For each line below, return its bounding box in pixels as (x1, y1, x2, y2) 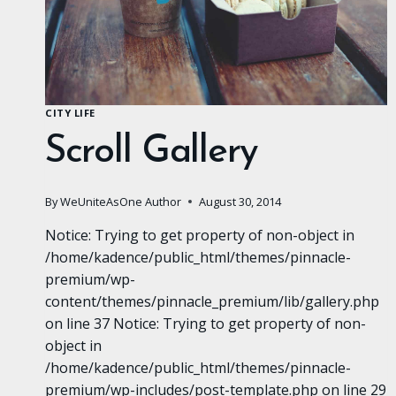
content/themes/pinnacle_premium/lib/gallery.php (45, 292, 379, 312)
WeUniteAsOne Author (60, 194, 182, 210)
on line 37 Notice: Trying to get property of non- (45, 314, 366, 334)
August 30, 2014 (199, 194, 282, 210)
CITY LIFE (45, 105, 96, 119)
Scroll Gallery (45, 133, 258, 172)
